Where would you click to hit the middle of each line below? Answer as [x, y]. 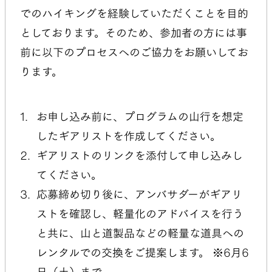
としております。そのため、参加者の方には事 [134, 33]
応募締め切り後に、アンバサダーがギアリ [139, 195]
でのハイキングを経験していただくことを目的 [134, 14]
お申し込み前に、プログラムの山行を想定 [140, 117]
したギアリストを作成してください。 [130, 136]
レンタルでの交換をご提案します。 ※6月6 [143, 253]
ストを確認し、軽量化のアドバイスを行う [140, 214]
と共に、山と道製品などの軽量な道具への [140, 233]
